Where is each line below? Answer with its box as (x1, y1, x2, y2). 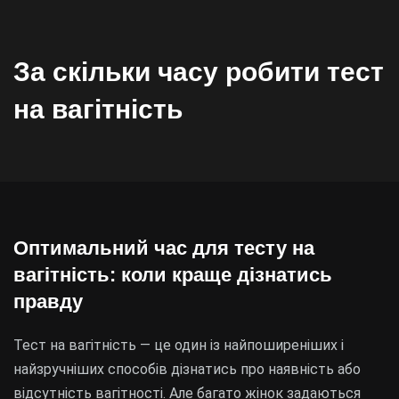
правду (13, 290, 83, 313)
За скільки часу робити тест (13, 57, 384, 86)
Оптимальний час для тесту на (13, 237, 314, 259)
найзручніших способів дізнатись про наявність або (13, 361, 361, 378)
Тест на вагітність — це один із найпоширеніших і (13, 337, 344, 354)
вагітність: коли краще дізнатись (13, 264, 332, 286)
